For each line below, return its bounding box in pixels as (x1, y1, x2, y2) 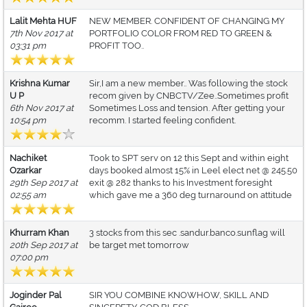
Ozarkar (10, 165, 42, 176)
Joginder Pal (10, 290, 62, 301)
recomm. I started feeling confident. (89, 115, 236, 126)
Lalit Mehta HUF (10, 16, 77, 27)
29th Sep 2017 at (10, 177, 77, 188)
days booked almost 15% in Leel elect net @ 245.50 (89, 165, 297, 176)
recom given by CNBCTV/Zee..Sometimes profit (89, 90, 288, 101)
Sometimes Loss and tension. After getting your (89, 103, 285, 114)
